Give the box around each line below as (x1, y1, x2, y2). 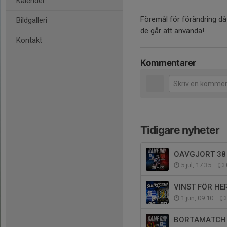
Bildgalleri (16, 16, 47, 25)
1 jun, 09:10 (179, 194, 215, 202)
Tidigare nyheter (140, 124, 219, 136)
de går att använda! (140, 26, 204, 35)
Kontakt (16, 35, 42, 45)
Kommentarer (140, 58, 196, 68)
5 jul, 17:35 (179, 161, 213, 169)
